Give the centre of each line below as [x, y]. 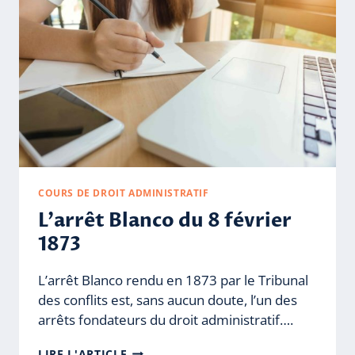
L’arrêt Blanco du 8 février [165, 220]
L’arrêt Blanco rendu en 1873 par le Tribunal [173, 280]
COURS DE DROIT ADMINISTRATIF [124, 192]
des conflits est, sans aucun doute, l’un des [168, 300]
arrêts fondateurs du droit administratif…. [166, 319]
